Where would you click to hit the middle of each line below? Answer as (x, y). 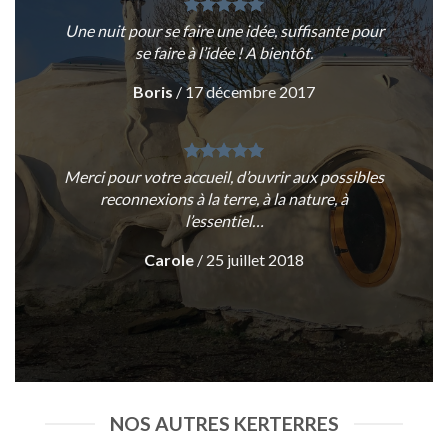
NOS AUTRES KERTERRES (224, 423)
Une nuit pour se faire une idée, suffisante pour (224, 30)
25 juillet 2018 (255, 259)
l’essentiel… (224, 220)
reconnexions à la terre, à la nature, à (224, 198)
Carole (169, 259)
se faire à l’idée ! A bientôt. (224, 52)
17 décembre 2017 (250, 91)
